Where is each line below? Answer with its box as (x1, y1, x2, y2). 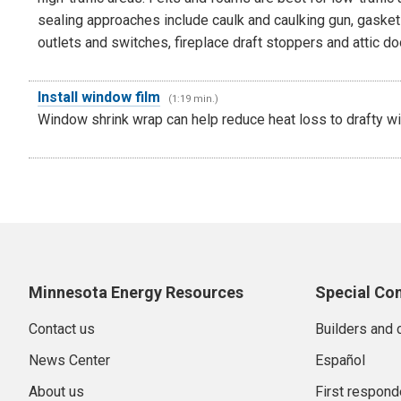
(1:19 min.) (168, 92, 218, 105)
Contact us (29, 320, 95, 337)
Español (315, 351, 365, 369)
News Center (29, 351, 110, 369)
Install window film (38, 88, 160, 106)
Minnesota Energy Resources (29, 282, 243, 302)
